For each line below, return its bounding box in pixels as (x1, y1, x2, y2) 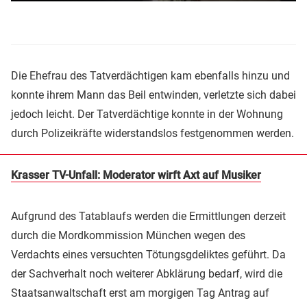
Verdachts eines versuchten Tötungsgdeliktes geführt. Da (11, 247, 286, 261)
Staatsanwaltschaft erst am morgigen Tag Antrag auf (11, 286, 269, 299)
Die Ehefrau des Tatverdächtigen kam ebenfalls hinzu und (11, 69, 290, 82)
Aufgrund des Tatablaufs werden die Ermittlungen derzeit (11, 209, 286, 223)
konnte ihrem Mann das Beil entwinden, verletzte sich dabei (11, 88, 296, 101)
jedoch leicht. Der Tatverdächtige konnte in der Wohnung (11, 107, 283, 121)
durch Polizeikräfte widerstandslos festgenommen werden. (11, 126, 294, 140)
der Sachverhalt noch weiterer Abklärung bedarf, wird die (11, 267, 282, 280)
